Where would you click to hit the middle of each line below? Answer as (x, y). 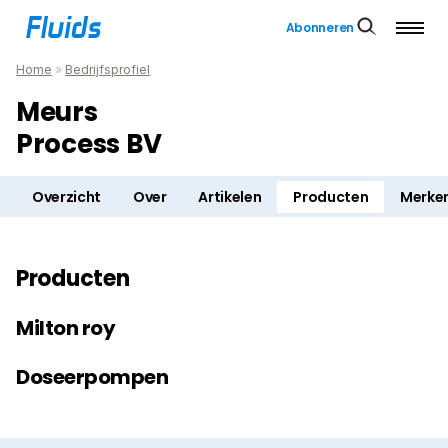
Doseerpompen (92, 377)
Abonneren (319, 27)
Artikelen (230, 197)
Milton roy (65, 328)
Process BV (89, 144)
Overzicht (66, 197)
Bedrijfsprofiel (107, 69)
